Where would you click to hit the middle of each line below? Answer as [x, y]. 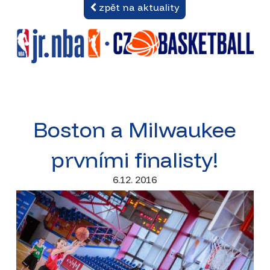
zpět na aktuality [138, 7]
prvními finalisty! [135, 160]
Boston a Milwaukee [135, 130]
